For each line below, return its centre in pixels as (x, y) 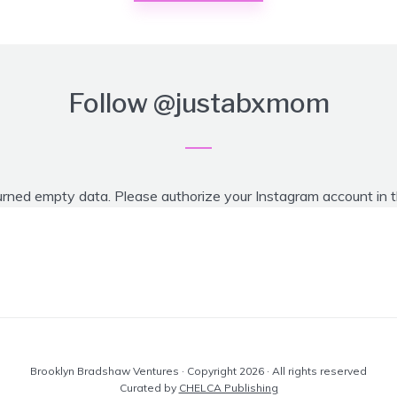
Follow (110, 102)
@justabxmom (241, 102)
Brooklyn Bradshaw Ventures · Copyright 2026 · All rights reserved (198, 370)
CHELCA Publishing (228, 387)
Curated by (149, 387)
